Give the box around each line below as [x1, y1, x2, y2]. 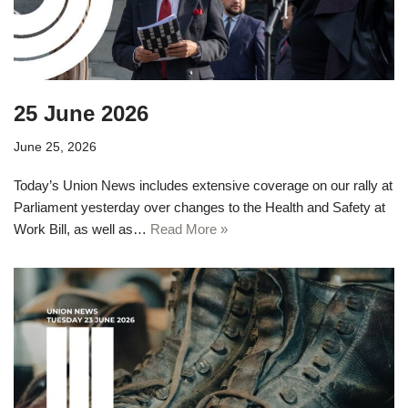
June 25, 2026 [14, 140, 97, 155]
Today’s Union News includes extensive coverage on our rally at [14, 178, 393, 194]
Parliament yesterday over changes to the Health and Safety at [14, 199, 385, 216]
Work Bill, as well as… [14, 221, 150, 238]
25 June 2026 [14, 101, 148, 127]
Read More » [150, 221, 228, 238]
